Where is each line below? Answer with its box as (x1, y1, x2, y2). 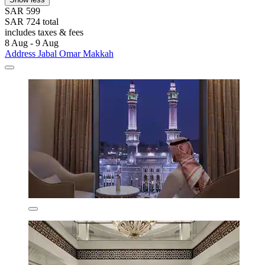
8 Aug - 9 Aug (5, 37, 59, 48)
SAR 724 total (5, 16, 59, 27)
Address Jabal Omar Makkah (5, 48, 114, 59)
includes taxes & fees (5, 27, 83, 37)
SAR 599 (5, 5, 40, 16)
